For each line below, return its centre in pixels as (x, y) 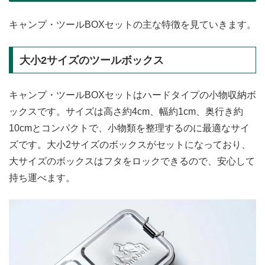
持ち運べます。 (42, 177)
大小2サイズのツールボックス (91, 60)
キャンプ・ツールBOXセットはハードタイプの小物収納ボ (132, 95)
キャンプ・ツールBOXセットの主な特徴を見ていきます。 (132, 25)
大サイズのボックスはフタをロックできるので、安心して (132, 161)
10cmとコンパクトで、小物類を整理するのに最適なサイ (129, 128)
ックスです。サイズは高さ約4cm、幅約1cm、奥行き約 (126, 111)
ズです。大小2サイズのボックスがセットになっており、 (130, 144)
